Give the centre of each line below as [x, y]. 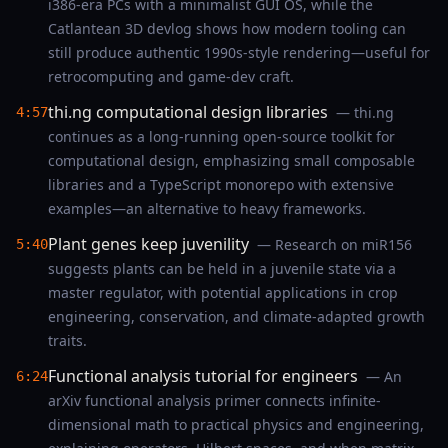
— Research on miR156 [334, 244]
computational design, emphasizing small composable [231, 160]
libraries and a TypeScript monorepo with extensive [221, 184]
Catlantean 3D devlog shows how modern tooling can [227, 28]
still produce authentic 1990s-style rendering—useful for [239, 52]
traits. [67, 340]
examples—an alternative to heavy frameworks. [207, 208]
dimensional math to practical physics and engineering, [236, 424]
